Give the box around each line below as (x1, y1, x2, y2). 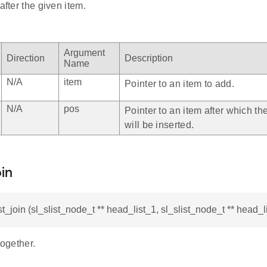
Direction (7, 53, 45, 64)
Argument (64, 48, 105, 58)
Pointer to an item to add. (125, 79, 234, 89)
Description (125, 53, 173, 64)
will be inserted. (125, 120, 194, 131)
